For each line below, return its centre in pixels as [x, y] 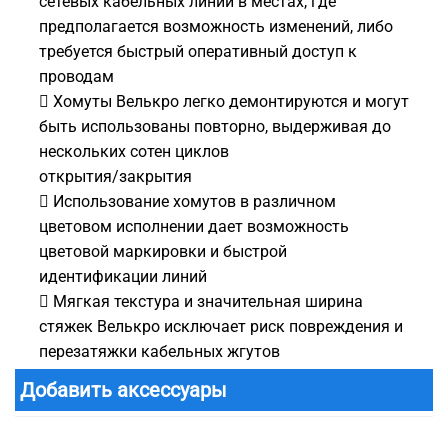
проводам [76, 77]
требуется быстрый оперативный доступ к [198, 52]
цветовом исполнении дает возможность [194, 227]
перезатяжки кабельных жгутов [159, 352]
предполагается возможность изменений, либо [216, 27]
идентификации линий [123, 277]
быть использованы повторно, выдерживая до [215, 127]
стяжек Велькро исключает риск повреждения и [221, 327]
